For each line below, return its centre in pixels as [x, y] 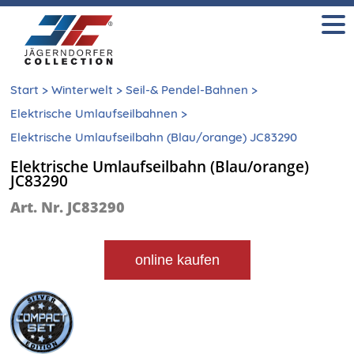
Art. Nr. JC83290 [68, 207]
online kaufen [177, 260]
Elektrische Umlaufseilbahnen [94, 113]
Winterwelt [83, 89]
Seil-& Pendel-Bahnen [187, 89]
